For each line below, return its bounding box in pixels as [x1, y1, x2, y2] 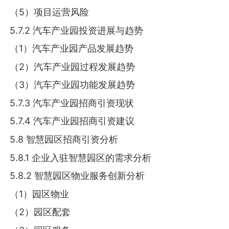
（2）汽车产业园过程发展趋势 [10, 61, 135, 72]
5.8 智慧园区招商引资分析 [10, 134, 119, 145]
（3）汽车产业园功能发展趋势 [10, 79, 135, 90]
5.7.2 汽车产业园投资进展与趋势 [10, 25, 144, 36]
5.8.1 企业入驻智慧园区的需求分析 [10, 152, 152, 163]
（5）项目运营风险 [10, 7, 89, 18]
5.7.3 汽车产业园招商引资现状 [10, 97, 134, 108]
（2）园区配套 [10, 207, 71, 218]
